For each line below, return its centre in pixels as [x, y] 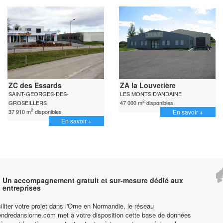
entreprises [21, 187]
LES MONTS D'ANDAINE [151, 93]
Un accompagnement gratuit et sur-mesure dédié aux [93, 180]
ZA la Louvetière [148, 85]
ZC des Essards [35, 85]
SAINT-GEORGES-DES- [39, 93]
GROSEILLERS [28, 102]
